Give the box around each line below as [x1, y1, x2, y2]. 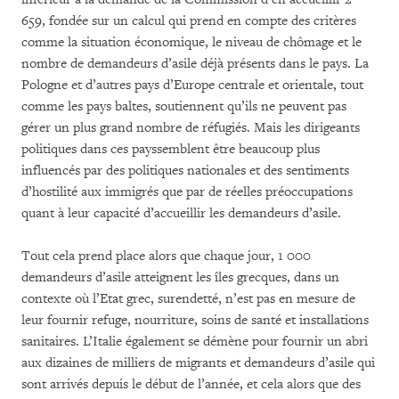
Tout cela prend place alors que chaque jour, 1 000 [21, 247, 311, 265]
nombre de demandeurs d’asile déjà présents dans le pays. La [21, 54, 369, 72]
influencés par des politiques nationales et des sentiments [21, 161, 349, 179]
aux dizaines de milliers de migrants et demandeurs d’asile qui [21, 354, 375, 371]
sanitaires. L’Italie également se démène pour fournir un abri [21, 332, 368, 350]
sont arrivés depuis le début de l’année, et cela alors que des [21, 375, 361, 393]
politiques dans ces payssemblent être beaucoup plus [21, 140, 320, 158]
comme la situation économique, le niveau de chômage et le [21, 33, 362, 51]
